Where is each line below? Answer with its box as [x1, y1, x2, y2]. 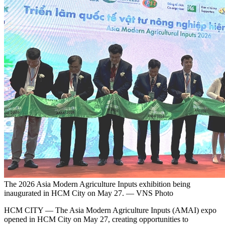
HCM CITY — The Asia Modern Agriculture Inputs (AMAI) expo [4, 206, 216, 215]
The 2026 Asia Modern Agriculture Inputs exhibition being [4, 180, 190, 189]
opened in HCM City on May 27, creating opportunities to [4, 215, 188, 224]
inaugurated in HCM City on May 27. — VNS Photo [4, 189, 173, 198]
